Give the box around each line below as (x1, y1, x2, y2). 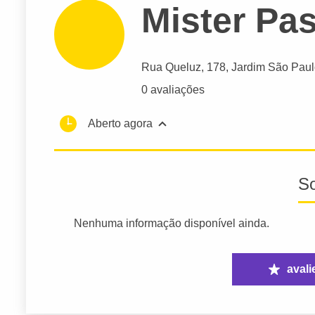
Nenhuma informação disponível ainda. (74, 217, 270, 230)
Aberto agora (88, 117, 153, 130)
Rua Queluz (141, 61, 201, 74)
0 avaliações (141, 84, 205, 96)
